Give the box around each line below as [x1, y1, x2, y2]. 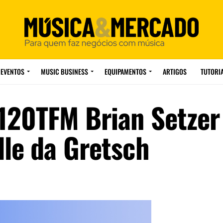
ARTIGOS [162, 66, 187, 77]
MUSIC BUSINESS [40, 66, 88, 77]
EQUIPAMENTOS [104, 66, 146, 77]
